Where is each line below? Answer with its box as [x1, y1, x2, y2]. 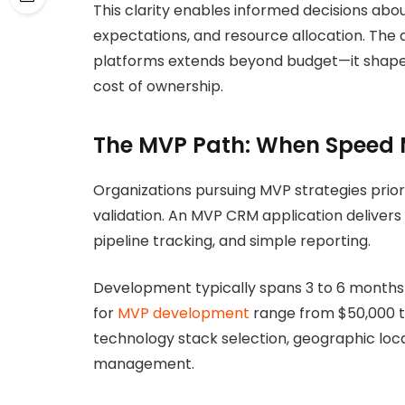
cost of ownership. [93, 76, 223, 98]
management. [93, 353, 194, 375]
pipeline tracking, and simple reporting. [93, 230, 371, 251]
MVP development [114, 303, 250, 325]
